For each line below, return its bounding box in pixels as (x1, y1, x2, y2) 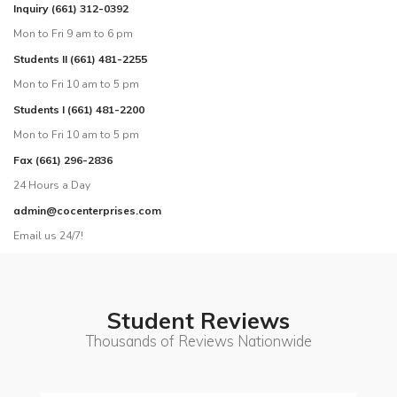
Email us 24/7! (13, 229, 83, 243)
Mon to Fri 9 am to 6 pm (13, 27, 133, 41)
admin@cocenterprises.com (13, 204, 161, 217)
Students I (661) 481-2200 (13, 103, 144, 116)
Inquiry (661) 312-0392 (13, 2, 128, 15)
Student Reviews (107, 307, 290, 334)
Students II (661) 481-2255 (13, 52, 147, 66)
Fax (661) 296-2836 (13, 153, 113, 167)
